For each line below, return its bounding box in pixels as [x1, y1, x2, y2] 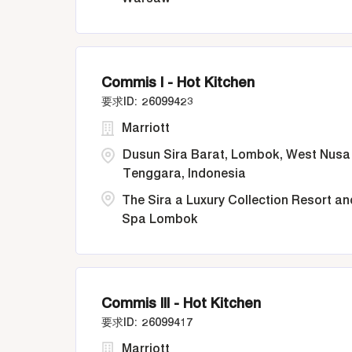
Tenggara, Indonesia [123, 166, 246, 181]
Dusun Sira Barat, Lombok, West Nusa [123, 147, 350, 162]
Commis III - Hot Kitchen [101, 295, 261, 311]
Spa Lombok [122, 211, 198, 226]
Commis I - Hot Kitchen [101, 74, 255, 90]
